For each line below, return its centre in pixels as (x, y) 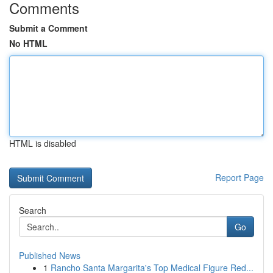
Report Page (239, 177)
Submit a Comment (48, 28)
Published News (50, 255)
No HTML (28, 43)
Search (33, 210)
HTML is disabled (43, 143)
